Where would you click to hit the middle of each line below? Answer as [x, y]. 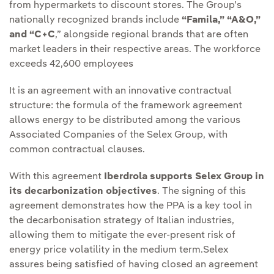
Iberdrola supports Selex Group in [184, 177]
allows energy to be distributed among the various [125, 121]
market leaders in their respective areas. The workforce [135, 50]
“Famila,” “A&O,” [221, 20]
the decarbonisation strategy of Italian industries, [122, 221]
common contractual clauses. [77, 150]
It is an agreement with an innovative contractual [120, 91]
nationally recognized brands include [95, 20]
